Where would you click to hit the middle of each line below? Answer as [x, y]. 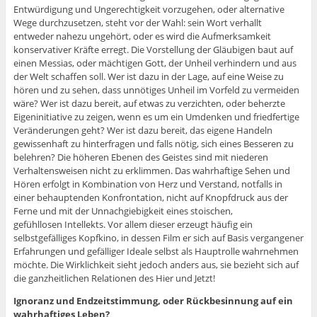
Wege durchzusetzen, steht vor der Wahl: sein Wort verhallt [137, 23]
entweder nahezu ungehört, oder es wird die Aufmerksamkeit [142, 36]
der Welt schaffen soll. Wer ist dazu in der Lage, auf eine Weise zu [148, 77]
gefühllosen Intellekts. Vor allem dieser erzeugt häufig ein [133, 225]
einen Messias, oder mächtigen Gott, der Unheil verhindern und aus [155, 63]
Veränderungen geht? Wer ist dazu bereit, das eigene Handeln [143, 131]
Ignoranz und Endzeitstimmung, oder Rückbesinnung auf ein [153, 301]
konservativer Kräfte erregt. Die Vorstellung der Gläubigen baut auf [153, 50]
